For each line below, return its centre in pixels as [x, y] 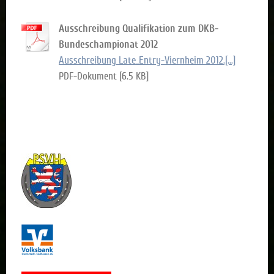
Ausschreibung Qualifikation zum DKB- [139, 28]
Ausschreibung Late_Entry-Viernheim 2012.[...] [147, 60]
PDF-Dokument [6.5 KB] [104, 76]
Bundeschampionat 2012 [108, 44]
